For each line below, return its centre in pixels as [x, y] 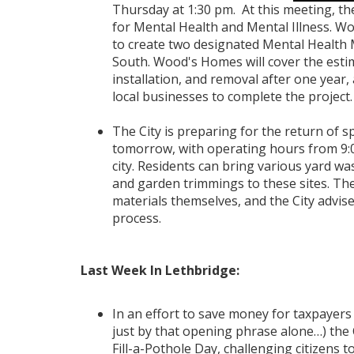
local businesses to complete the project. [232, 96]
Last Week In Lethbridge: [160, 270]
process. [137, 218]
